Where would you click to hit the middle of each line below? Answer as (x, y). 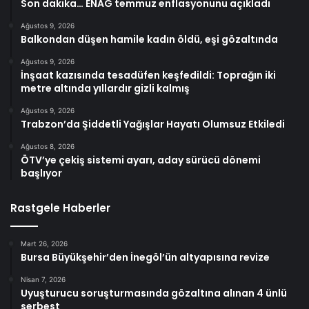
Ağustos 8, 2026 (48, 146)
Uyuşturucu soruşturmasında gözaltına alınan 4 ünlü (154, 293)
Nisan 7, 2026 (43, 279)
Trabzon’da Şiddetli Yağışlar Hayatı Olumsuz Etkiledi (153, 124)
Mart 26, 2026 (44, 243)
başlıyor (41, 173)
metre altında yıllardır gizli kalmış (105, 88)
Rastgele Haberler (60, 208)
